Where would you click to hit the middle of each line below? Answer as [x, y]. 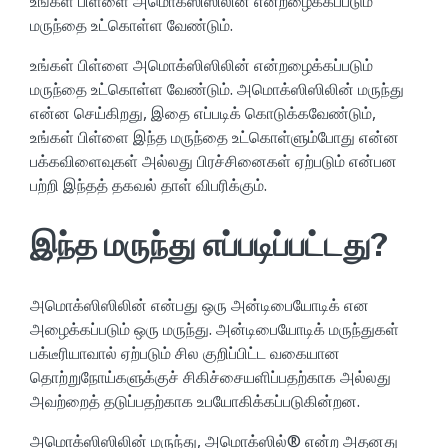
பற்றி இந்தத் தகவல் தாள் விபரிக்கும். [148, 184]
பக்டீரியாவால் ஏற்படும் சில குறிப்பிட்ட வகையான [185, 352]
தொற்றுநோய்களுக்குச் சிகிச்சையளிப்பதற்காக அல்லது [210, 376]
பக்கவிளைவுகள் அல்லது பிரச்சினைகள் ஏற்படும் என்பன [213, 160]
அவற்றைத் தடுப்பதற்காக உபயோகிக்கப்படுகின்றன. [195, 400]
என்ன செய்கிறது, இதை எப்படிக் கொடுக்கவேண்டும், [203, 112]
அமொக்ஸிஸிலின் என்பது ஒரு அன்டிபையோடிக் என [199, 304]
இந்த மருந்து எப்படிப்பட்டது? [209, 244]
